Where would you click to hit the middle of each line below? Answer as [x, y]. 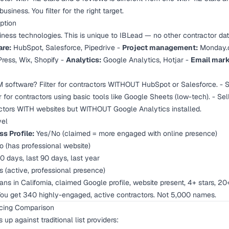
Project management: [160, 48]
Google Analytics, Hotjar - [146, 60]
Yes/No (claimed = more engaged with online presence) [126, 133]
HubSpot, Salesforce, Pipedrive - [67, 48]
